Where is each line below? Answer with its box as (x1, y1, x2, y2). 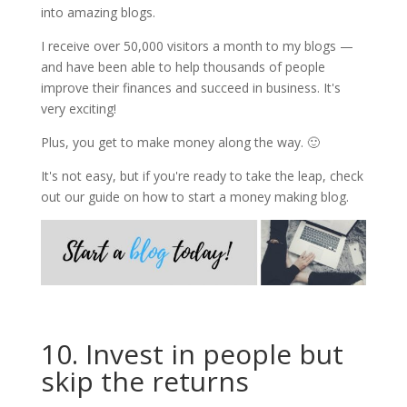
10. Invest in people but (40, 334, 343, 372)
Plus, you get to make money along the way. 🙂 (40, 134, 320, 151)
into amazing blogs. (40, 4, 163, 21)
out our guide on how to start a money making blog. (40, 188, 349, 205)
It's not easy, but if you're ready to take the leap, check (40, 167, 363, 184)
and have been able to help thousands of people (40, 58, 325, 75)
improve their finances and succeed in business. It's (40, 79, 341, 96)
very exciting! (40, 100, 116, 117)
